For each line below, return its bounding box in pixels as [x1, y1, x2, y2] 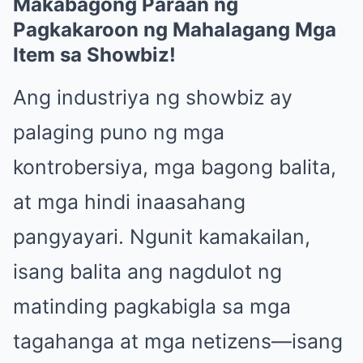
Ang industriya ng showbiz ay [13, 84, 293, 109]
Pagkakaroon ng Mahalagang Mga [13, 17, 336, 41]
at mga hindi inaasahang [13, 189, 246, 214]
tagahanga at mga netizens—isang [13, 328, 343, 353]
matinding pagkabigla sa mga [13, 293, 291, 318]
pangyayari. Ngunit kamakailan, [13, 224, 310, 249]
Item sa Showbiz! [13, 42, 176, 66]
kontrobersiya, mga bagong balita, [13, 154, 336, 179]
